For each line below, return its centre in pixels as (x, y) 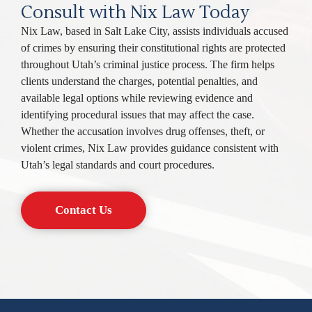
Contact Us (84, 210)
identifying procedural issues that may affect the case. (138, 114)
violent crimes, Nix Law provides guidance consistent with (150, 148)
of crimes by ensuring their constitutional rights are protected (153, 47)
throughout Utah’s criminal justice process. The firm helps (148, 64)
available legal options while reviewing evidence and (137, 97)
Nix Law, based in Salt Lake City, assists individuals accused (155, 31)
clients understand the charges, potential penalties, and (139, 81)
